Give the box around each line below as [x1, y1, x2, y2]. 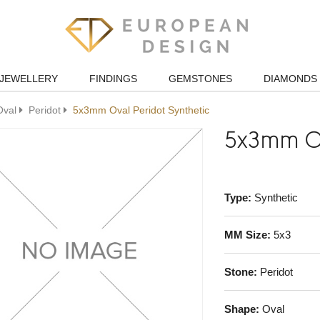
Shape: [224, 301, 259, 316]
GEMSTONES [168, 71, 232, 85]
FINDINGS [89, 71, 137, 85]
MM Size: [224, 227, 271, 241]
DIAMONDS [263, 71, 317, 85]
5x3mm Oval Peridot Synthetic [73, 103, 209, 116]
